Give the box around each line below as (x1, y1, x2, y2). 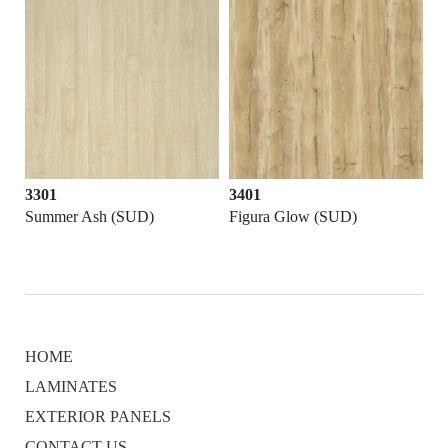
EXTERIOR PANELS (25, 408, 171, 426)
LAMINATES (25, 378, 117, 396)
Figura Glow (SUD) (229, 208, 357, 226)
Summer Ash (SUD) (25, 208, 154, 226)
